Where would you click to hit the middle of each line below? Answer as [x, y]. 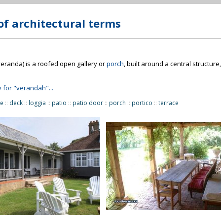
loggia [37, 103]
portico [142, 103]
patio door [88, 103]
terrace [168, 103]
